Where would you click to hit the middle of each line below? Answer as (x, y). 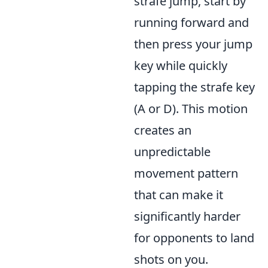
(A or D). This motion (191, 109)
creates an (163, 130)
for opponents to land (194, 238)
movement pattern (186, 173)
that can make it (179, 195)
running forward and (191, 22)
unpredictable (172, 152)
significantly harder (187, 216)
